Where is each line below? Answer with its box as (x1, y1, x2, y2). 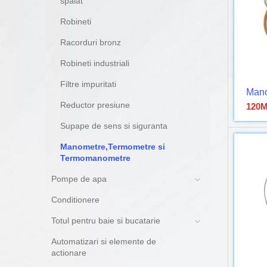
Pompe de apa (51, 174, 107, 184)
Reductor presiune (60, 100, 130, 110)
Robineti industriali (60, 58, 129, 68)
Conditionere (51, 195, 100, 204)
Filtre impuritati (60, 79, 116, 89)
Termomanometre (60, 153, 131, 163)
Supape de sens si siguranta (60, 121, 167, 131)
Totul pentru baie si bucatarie (51, 216, 160, 225)
